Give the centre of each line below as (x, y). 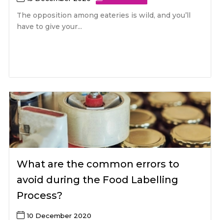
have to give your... (50, 26)
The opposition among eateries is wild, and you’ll (104, 15)
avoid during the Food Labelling (98, 180)
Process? (40, 196)
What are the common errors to (98, 164)
